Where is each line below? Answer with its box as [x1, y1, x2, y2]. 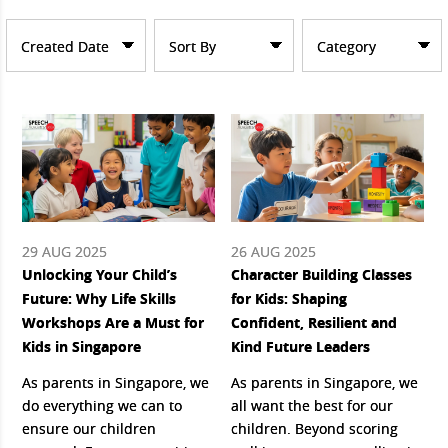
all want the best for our [231, 395, 393, 415]
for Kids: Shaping [231, 288, 347, 308]
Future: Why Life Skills [22, 288, 177, 308]
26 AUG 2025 [231, 241, 316, 261]
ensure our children [22, 418, 157, 438]
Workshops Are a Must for [22, 312, 205, 332]
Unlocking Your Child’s [22, 264, 178, 284]
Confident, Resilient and [231, 312, 397, 332]
